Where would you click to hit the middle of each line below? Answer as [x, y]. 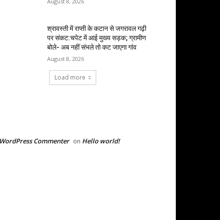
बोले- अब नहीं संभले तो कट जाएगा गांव [92, 47]
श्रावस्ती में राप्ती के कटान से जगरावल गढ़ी [97, 29]
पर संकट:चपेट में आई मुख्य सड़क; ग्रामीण [97, 38]
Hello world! [101, 141]
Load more [70, 78]
